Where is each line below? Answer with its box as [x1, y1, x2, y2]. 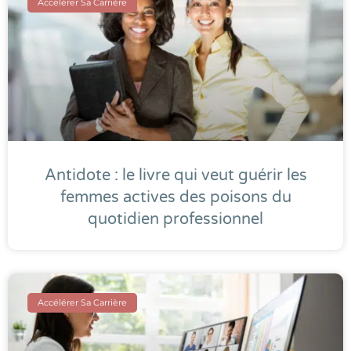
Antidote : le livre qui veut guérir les [44, 166, 307, 186]
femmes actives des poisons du [60, 188, 291, 208]
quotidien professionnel [88, 210, 263, 230]
